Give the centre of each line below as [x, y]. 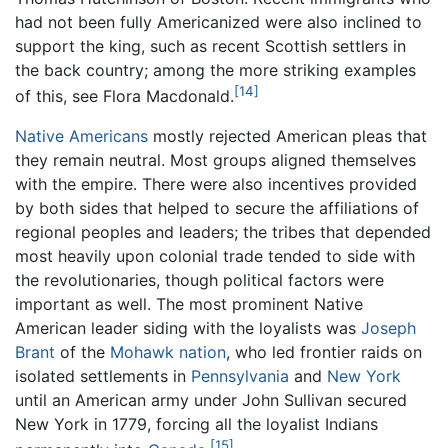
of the [82, 352]
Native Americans [81, 136]
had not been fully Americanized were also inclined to [218, 21]
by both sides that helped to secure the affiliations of [217, 208]
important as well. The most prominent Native [189, 304]
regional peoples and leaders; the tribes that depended [223, 232]
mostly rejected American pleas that [287, 136]
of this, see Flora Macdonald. [124, 96]
